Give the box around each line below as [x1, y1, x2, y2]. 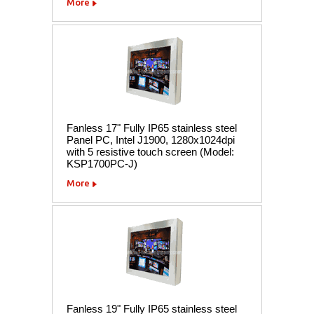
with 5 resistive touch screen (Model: [67, 145, 234, 158]
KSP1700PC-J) [67, 157, 137, 170]
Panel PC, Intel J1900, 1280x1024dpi [67, 133, 235, 146]
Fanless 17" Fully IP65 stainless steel [67, 121, 237, 134]
